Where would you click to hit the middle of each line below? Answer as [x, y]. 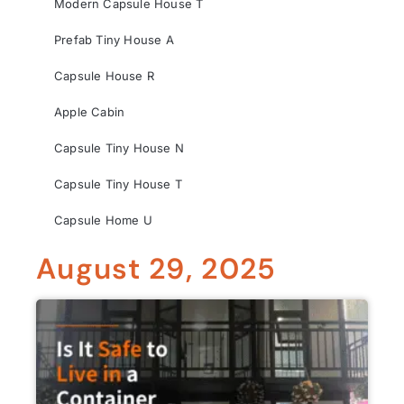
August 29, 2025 [156, 269]
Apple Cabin [90, 112]
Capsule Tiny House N [119, 148]
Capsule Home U [103, 220]
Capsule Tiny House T [118, 184]
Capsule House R [104, 76]
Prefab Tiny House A [114, 40]
